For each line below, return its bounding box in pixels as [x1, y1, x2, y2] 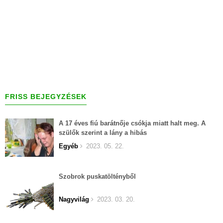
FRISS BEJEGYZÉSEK [5, 93, 87, 101]
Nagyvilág [59, 196, 89, 204]
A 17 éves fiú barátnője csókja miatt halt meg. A [59, 119, 206, 127]
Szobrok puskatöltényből [59, 173, 136, 181]
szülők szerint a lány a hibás [59, 129, 147, 137]
